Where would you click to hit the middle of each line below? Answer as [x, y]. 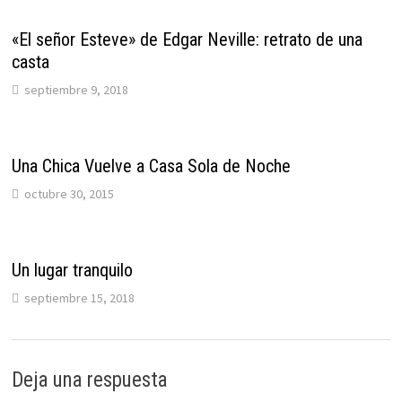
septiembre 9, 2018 [76, 89]
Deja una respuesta [89, 380]
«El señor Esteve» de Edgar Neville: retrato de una [187, 39]
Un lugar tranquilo [72, 270]
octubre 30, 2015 [69, 193]
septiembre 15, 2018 [79, 297]
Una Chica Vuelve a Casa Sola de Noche [151, 166]
